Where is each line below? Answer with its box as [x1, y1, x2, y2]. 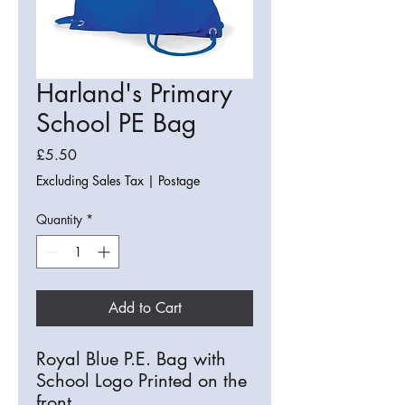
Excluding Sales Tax [36, 172, 144, 190]
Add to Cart [108, 298, 182, 318]
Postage [158, 172, 200, 190]
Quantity [36, 211, 82, 229]
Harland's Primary [36, 77, 232, 110]
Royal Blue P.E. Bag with [36, 347, 226, 372]
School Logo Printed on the [36, 369, 247, 393]
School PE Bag [36, 107, 196, 140]
